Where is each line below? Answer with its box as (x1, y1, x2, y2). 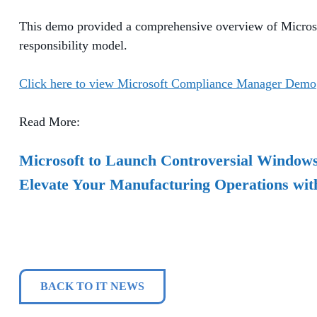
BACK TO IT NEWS (40, 279, 144, 292)
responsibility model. (19, 38, 127, 52)
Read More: (19, 114, 80, 129)
